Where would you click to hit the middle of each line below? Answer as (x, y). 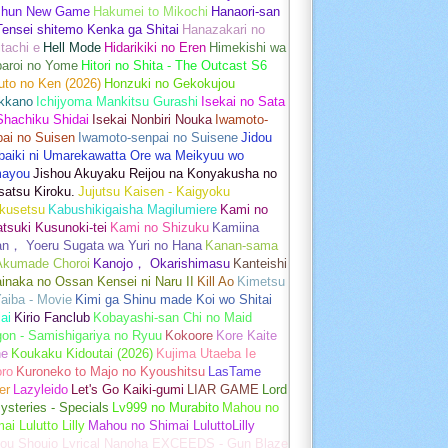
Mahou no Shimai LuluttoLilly (171, 425)
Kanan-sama (241, 245)
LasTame (234, 371)
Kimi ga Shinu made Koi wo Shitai (173, 299)
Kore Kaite (246, 335)
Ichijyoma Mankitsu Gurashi (117, 101)
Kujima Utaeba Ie (206, 353)
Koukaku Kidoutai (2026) (82, 353)
